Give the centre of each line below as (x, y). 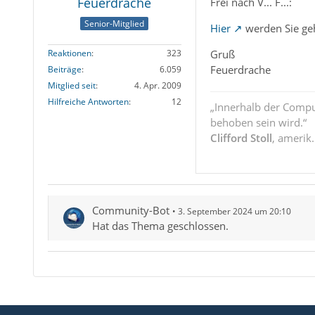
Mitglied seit (71, 86)
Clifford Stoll (241, 138)
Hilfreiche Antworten (88, 102)
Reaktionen (69, 53)
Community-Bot (130, 210)
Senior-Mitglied (115, 24)
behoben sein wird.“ (258, 122)
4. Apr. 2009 (157, 86)
